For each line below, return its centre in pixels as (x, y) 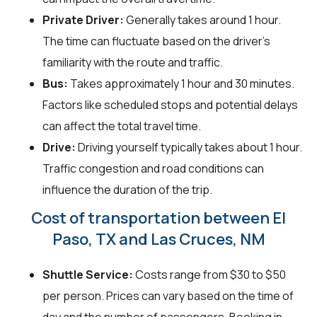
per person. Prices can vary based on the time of (168, 296)
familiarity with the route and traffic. (133, 63)
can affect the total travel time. (122, 126)
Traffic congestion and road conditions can (153, 169)
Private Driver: (83, 20)
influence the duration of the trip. (127, 190)
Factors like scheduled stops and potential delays (170, 105)
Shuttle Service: (88, 275)
